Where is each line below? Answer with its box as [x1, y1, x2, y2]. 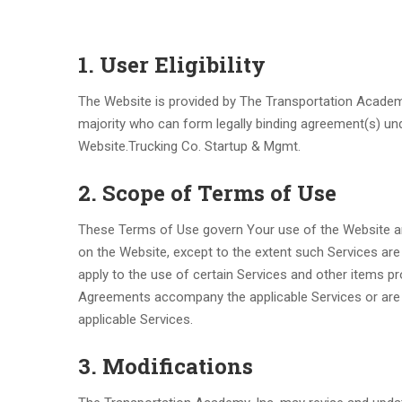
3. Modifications [78, 352, 253, 380]
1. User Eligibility [78, 50, 266, 79]
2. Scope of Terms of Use [78, 179, 336, 207]
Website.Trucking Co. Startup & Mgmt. [78, 138, 301, 154]
